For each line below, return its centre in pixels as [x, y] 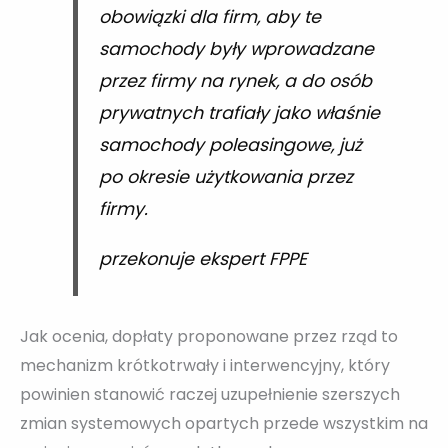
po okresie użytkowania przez [225, 177]
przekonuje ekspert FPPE [202, 258]
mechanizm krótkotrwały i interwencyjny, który [205, 366]
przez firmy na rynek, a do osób [235, 81]
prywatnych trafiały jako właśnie [239, 113]
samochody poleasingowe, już [230, 145]
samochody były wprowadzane [236, 49]
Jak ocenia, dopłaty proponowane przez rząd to [209, 337]
